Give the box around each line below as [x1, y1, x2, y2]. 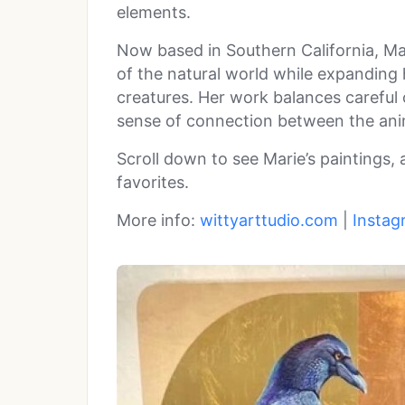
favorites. [117, 172, 189, 192]
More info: [117, 210, 200, 230]
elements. [117, 2, 191, 22]
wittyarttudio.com [200, 210, 338, 230]
